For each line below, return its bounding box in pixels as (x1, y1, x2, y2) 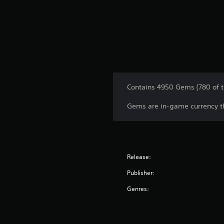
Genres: (127, 184, 149, 193)
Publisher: (127, 168, 155, 177)
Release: (127, 152, 151, 161)
